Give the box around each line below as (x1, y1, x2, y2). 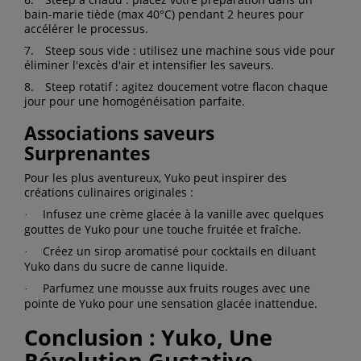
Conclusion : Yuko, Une (24, 322, 272, 352)
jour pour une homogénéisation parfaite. (24, 93, 245, 109)
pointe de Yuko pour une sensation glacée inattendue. (24, 295, 317, 311)
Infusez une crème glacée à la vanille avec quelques (43, 205, 324, 222)
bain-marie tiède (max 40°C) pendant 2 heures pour (24, 6, 304, 22)
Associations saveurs (24, 119, 214, 146)
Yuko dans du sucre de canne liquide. (24, 258, 228, 274)
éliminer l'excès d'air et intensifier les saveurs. (24, 56, 274, 73)
